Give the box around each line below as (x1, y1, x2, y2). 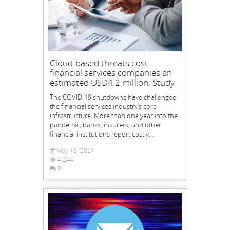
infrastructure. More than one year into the (49, 110, 178, 120)
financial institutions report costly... (49, 129, 154, 139)
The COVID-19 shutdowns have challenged (49, 92, 177, 102)
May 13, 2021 (55, 146, 94, 155)
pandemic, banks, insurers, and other (49, 120, 161, 129)
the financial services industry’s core (49, 101, 157, 111)
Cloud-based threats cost (49, 56, 148, 69)
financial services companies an (49, 66, 172, 79)
